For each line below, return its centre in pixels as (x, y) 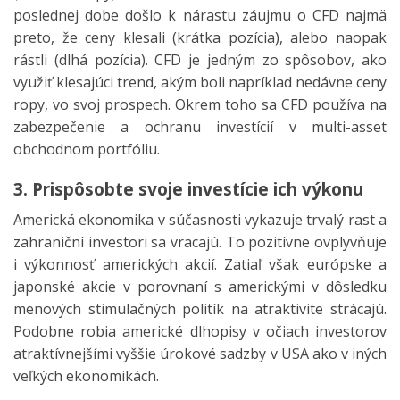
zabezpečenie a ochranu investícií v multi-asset (200, 126)
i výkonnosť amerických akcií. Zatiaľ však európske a (200, 264)
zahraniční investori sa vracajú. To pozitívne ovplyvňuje (200, 242)
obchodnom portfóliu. (87, 149)
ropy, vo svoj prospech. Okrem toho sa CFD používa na (200, 104)
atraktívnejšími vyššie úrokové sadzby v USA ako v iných (200, 354)
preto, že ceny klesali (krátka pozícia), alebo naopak (200, 37)
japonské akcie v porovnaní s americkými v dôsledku (200, 287)
